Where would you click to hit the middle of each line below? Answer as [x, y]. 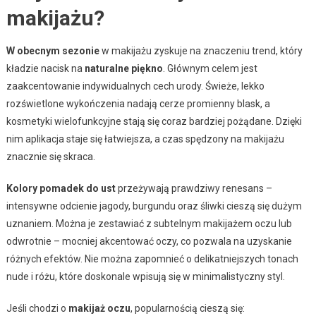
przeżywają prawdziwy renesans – [194, 188]
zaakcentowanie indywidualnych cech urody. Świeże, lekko [135, 86]
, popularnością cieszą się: [187, 308]
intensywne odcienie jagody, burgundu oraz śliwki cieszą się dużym [154, 206]
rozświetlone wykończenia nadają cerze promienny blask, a [138, 103]
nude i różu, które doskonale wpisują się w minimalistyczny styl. [145, 276]
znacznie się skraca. [50, 156]
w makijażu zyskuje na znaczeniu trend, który [201, 50]
